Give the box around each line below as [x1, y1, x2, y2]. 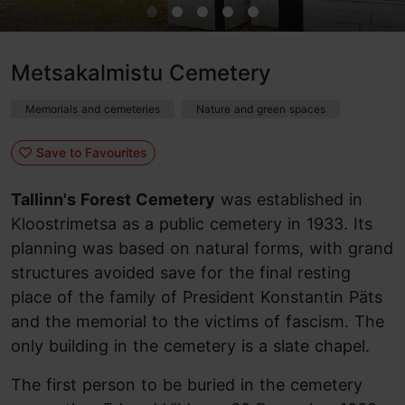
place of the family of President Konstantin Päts [11, 287, 382, 306]
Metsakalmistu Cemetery [11, 60, 271, 86]
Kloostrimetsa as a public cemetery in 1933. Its [11, 214, 372, 233]
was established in [215, 190, 363, 209]
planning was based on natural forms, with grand [11, 239, 393, 258]
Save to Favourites [35, 144, 147, 160]
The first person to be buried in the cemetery [11, 375, 363, 394]
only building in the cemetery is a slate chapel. [11, 336, 370, 355]
